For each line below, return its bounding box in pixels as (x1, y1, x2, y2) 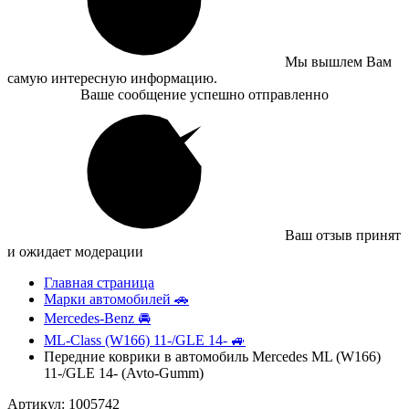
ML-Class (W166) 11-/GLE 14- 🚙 (44, 332, 246, 348)
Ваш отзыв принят (285, 227, 401, 243)
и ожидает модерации (7, 244, 143, 259)
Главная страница (44, 275, 154, 290)
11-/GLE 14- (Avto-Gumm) (44, 365, 204, 381)
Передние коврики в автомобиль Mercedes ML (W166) (44, 349, 381, 364)
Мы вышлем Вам (285, 54, 392, 69)
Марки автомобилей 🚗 (44, 291, 189, 307)
